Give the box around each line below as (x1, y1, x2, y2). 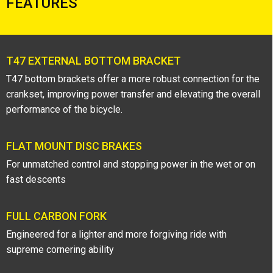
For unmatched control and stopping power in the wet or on (6, 158, 255, 170)
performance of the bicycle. (6, 103, 122, 115)
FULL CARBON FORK (6, 209, 107, 222)
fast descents (6, 173, 66, 185)
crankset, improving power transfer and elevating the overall (6, 88, 260, 100)
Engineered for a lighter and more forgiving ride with (6, 228, 227, 240)
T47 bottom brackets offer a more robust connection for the (6, 73, 260, 85)
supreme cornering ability (6, 243, 114, 255)
